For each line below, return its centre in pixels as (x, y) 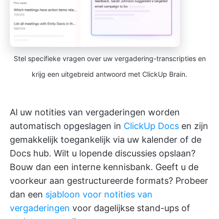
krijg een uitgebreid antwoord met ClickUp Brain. (109, 74)
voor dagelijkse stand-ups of (130, 208)
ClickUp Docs (151, 126)
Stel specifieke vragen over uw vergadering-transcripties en (109, 59)
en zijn (194, 126)
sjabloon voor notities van (99, 195)
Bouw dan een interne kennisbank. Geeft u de (104, 167)
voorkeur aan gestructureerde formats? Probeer (109, 181)
